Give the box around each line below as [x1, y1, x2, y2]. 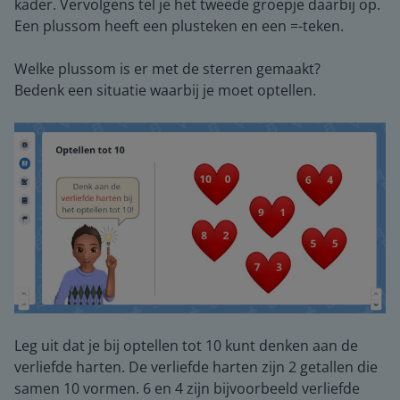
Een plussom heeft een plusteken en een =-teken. [14, 15, 344, 36]
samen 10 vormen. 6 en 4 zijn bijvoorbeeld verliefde [14, 379, 360, 398]
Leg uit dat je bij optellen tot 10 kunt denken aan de [14, 336, 358, 355]
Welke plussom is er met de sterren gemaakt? [14, 58, 321, 79]
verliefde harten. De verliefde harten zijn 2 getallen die [14, 357, 378, 377]
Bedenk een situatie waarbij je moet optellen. [14, 79, 316, 100]
